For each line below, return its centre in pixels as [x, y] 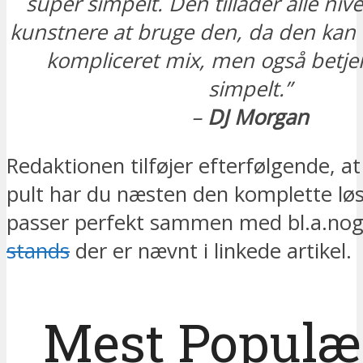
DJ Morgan [255, 117]
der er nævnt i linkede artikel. [211, 251]
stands [38, 251]
